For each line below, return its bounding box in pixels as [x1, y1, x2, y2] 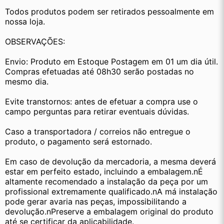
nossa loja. [5, 16, 45, 27]
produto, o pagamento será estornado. [5, 136, 152, 147]
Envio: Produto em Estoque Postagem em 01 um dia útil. [5, 56, 218, 67]
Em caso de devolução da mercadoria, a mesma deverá [5, 156, 216, 167]
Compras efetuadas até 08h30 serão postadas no [5, 66, 194, 77]
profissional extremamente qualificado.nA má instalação [5, 186, 217, 197]
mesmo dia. [5, 76, 48, 87]
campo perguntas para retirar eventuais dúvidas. [5, 106, 189, 117]
